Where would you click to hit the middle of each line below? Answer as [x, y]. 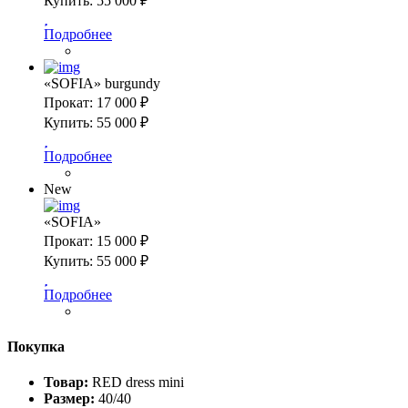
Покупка [36, 347]
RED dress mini [138, 382]
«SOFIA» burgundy [102, 83]
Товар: [66, 382]
